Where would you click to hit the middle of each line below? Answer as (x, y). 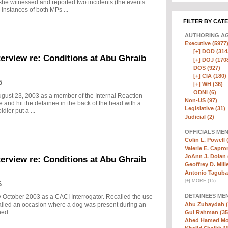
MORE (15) (203, 181)
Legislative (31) (205, 108)
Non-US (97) (201, 100)
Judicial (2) (199, 117)
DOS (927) (207, 68)
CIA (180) (214, 76)
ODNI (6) (205, 92)
